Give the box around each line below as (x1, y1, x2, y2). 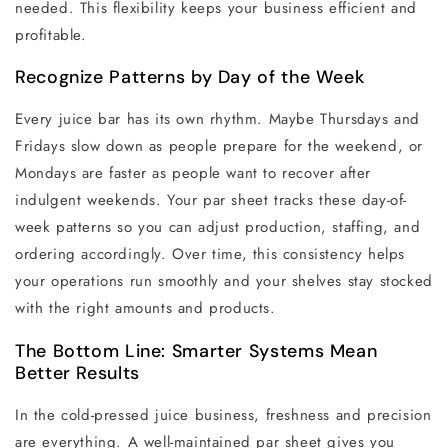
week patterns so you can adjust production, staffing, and (15, 216, 421, 239)
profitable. (15, 23, 87, 46)
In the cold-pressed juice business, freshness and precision (15, 403, 432, 426)
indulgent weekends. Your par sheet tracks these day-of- (15, 189, 408, 212)
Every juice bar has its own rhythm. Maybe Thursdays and (15, 108, 421, 131)
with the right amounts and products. (15, 297, 276, 320)
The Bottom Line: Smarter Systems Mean (15, 339, 378, 364)
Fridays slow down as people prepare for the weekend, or (15, 135, 424, 158)
